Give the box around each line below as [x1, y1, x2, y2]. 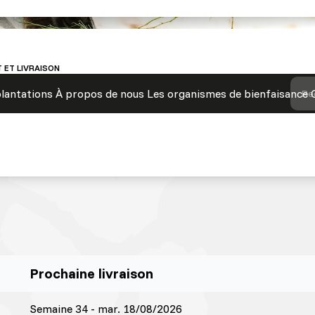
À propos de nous [56, 86, 144, 101]
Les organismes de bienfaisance [147, 86, 308, 101]
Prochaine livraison [30, 264, 153, 282]
